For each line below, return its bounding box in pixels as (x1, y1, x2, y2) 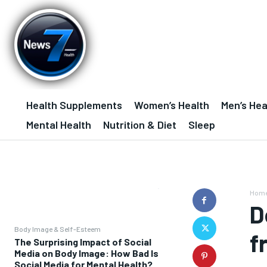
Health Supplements (26, 98, 122, 111)
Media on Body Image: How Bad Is (14, 247, 159, 259)
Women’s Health (134, 98, 209, 111)
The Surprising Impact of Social (14, 236, 151, 247)
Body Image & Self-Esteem (14, 225, 101, 233)
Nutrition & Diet (103, 118, 176, 131)
